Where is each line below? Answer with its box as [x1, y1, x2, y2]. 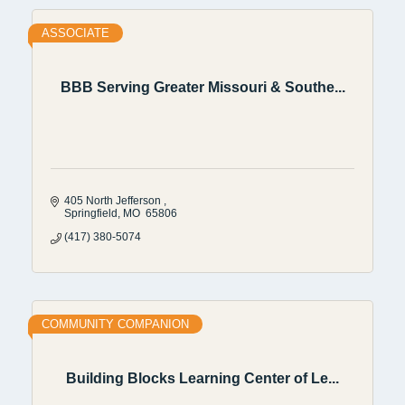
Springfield [64, 206, 118, 220]
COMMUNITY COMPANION [42, 316, 189, 331]
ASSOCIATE [42, 25, 109, 40]
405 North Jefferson [64, 193, 164, 207]
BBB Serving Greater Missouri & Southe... [60, 80, 345, 96]
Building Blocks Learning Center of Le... [66, 371, 339, 387]
